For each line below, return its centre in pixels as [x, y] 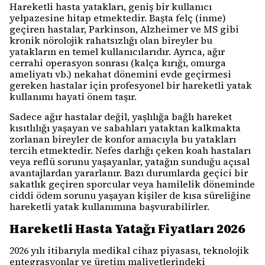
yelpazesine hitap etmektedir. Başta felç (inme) [118, 18]
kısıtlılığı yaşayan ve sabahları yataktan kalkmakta [125, 128]
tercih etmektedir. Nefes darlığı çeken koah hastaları [130, 150]
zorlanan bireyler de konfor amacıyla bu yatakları [123, 139]
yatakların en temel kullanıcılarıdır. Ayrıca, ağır [117, 51]
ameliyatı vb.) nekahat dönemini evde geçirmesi [120, 74]
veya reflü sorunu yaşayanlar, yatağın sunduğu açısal [130, 161]
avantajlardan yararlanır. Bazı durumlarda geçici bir [129, 173]
